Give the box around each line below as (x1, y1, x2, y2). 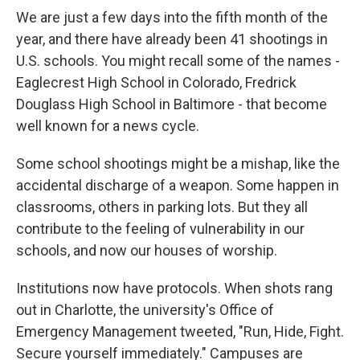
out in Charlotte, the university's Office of (16, 301, 274, 318)
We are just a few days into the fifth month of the (16, 9, 328, 26)
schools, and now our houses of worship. (16, 242, 277, 259)
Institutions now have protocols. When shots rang (16, 280, 333, 297)
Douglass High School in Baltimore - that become (16, 96, 327, 112)
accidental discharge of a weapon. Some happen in (16, 177, 339, 194)
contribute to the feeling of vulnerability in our (16, 220, 305, 237)
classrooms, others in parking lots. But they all (16, 198, 308, 215)
